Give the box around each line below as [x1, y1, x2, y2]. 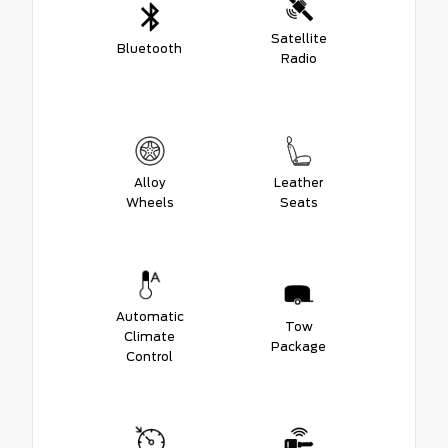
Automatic [115, 308, 184, 324]
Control [126, 348, 173, 364]
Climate [124, 328, 175, 344]
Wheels [125, 194, 174, 210]
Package [271, 338, 326, 354]
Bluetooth [117, 40, 182, 56]
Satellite [270, 30, 327, 46]
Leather [274, 174, 323, 190]
